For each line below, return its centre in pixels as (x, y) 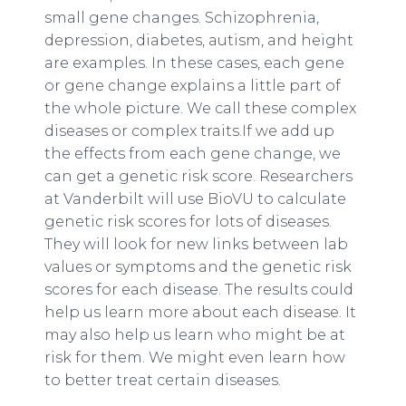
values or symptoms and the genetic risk (198, 267)
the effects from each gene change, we (192, 154)
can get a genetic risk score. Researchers (198, 176)
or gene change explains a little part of (192, 86)
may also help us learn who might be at (194, 335)
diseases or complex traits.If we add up (189, 131)
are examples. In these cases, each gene (194, 63)
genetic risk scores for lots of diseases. (188, 222)
